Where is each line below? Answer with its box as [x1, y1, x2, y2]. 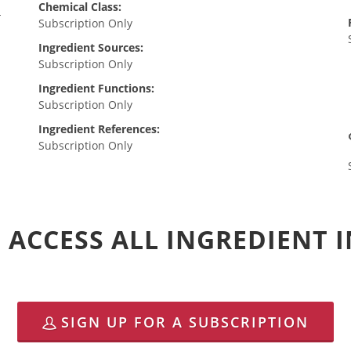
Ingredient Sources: [38, 40, 143, 55]
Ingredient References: [38, 121, 160, 136]
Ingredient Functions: [38, 81, 154, 96]
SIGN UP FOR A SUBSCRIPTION [61, 313, 309, 332]
